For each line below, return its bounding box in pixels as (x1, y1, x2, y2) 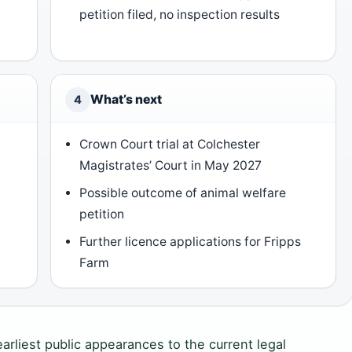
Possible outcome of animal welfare (79, 185, 287, 201)
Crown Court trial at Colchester (79, 137, 261, 152)
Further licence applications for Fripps (79, 234, 302, 250)
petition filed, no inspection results (79, 7, 280, 23)
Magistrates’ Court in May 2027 (79, 158, 262, 174)
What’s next (90, 92, 162, 108)
